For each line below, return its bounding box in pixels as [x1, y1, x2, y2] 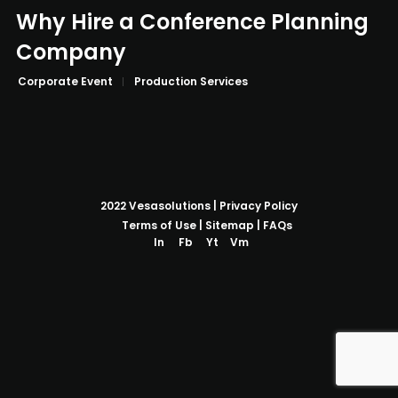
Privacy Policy [219, 198, 298, 213]
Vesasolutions [129, 198, 211, 213]
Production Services [134, 74, 248, 89]
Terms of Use [122, 218, 196, 233]
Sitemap [205, 218, 254, 233]
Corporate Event [18, 74, 113, 89]
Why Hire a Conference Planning [16, 7, 369, 36]
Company [16, 37, 126, 67]
